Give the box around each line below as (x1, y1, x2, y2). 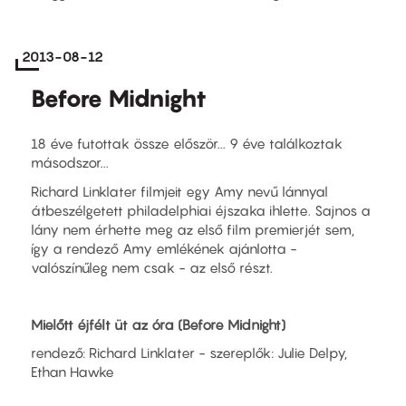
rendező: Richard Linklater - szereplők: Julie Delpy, (31, 344, 347, 361)
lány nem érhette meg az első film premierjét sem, (31, 220, 354, 237)
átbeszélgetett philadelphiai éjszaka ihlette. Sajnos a (31, 201, 371, 218)
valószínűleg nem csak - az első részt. (31, 258, 276, 275)
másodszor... (31, 154, 109, 170)
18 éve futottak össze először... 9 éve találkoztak (31, 135, 343, 151)
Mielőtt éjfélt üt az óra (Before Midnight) (31, 315, 285, 333)
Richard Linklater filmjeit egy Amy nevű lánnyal (31, 182, 328, 199)
